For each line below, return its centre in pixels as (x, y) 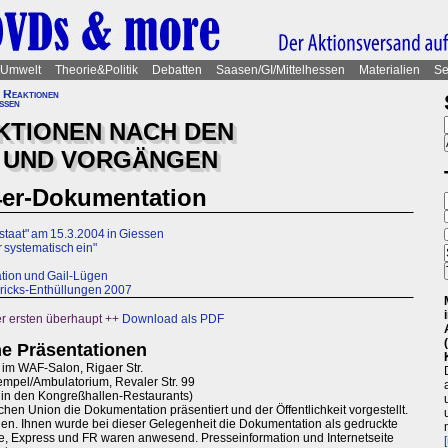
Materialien (389, 70)
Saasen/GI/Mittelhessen (280, 70)
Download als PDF (173, 319)
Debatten (177, 70)
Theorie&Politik (96, 70)
